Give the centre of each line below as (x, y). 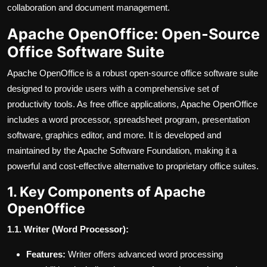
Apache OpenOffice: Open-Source (133, 34)
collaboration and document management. (89, 8)
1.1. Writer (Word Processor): (68, 229)
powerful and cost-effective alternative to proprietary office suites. (133, 166)
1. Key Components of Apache (106, 192)
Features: (46, 254)
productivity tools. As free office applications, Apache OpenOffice (132, 104)
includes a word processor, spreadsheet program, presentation (128, 120)
